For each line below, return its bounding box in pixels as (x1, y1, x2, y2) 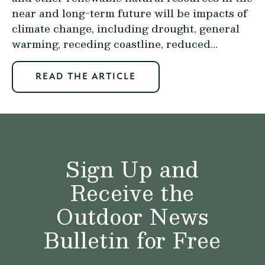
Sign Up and (66, 151, 199, 186)
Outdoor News (56, 199, 209, 234)
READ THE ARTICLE (35, 72, 136, 82)
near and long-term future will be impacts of (12, 4, 247, 21)
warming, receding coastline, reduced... (12, 35, 218, 52)
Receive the (70, 175, 195, 210)
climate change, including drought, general (12, 20, 240, 37)
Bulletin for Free (44, 222, 221, 257)
